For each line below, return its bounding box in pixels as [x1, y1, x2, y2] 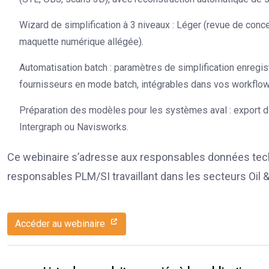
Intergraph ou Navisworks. [19, 121, 128, 133]
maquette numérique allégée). [19, 35, 144, 47]
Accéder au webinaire [15, 217, 107, 229]
